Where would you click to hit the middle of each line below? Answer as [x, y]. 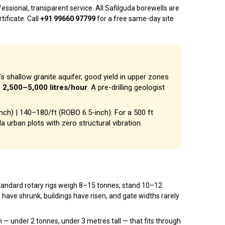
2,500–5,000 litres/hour [45, 87]
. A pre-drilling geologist [126, 87]
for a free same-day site [135, 19]
